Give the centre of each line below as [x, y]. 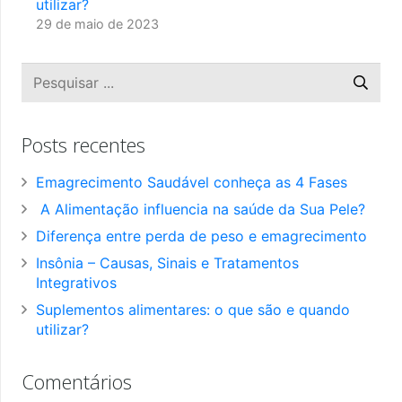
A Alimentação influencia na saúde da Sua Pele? [201, 210]
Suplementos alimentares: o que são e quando [193, 310]
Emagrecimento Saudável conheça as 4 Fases [192, 183]
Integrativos [76, 283]
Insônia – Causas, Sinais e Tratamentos [167, 263]
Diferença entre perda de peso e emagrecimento [201, 236]
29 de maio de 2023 [97, 23]
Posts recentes [83, 145]
